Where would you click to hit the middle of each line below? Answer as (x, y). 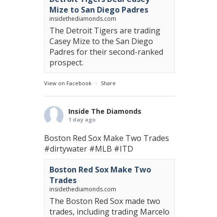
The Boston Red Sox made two (105, 201)
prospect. (66, 62)
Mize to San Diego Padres (99, 10)
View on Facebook (68, 83)
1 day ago (82, 119)
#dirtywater (66, 149)
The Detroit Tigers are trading (105, 31)
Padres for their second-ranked (106, 52)
